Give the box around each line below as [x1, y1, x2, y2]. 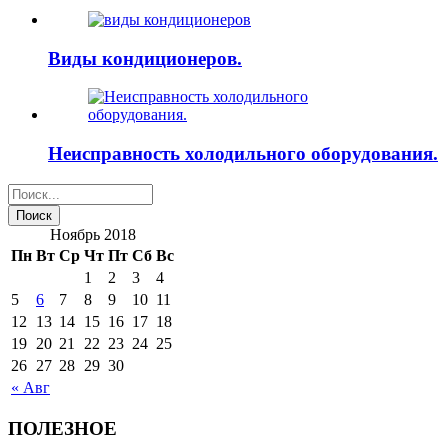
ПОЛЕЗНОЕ [8, 418, 117, 440]
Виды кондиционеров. [48, 47, 242, 69]
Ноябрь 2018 [49, 225, 136, 243]
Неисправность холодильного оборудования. [48, 142, 438, 164]
